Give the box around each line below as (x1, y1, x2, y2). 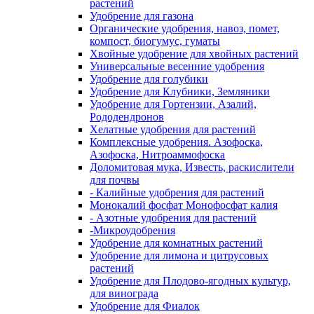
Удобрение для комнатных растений (90, 237, 263, 249)
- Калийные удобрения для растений (90, 186, 264, 198)
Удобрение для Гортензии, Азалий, (90, 98, 257, 110)
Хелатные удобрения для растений (90, 123, 256, 135)
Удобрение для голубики (90, 73, 208, 85)
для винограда (90, 287, 158, 299)
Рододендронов (90, 111, 164, 123)
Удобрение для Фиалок (90, 300, 200, 312)
